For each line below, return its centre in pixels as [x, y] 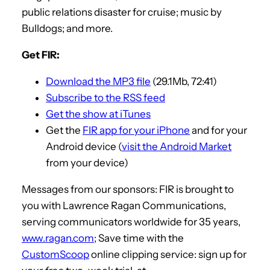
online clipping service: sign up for [168, 254]
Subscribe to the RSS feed [105, 97]
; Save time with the [139, 238]
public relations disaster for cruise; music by [122, 12]
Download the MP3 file [98, 81]
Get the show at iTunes [98, 114]
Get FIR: [41, 55]
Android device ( [84, 146]
